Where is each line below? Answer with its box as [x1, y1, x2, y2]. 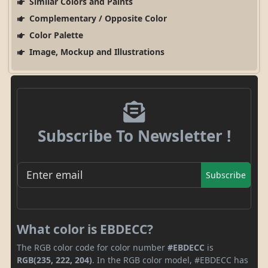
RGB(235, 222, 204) [17, 254, 92, 266]
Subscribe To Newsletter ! [37, 125, 231, 147]
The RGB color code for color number [17, 241, 167, 253]
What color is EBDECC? [17, 220, 153, 237]
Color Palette [26, 29, 83, 41]
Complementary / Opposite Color [26, 13, 167, 25]
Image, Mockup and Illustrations [26, 46, 165, 58]
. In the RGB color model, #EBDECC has [92, 254, 248, 266]
